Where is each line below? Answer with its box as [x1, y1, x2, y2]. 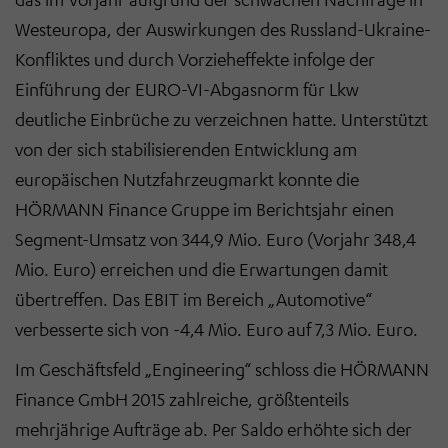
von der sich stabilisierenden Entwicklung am [15, 137, 357, 160]
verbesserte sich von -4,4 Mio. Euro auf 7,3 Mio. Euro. [15, 317, 418, 340]
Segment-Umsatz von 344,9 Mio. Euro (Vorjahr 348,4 [15, 227, 416, 250]
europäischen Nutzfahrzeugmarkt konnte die [15, 167, 359, 190]
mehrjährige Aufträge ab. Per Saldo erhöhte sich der [15, 417, 412, 440]
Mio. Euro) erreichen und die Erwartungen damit [15, 257, 388, 280]
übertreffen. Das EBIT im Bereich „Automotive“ [15, 287, 372, 310]
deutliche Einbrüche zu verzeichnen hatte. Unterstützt [15, 107, 428, 130]
